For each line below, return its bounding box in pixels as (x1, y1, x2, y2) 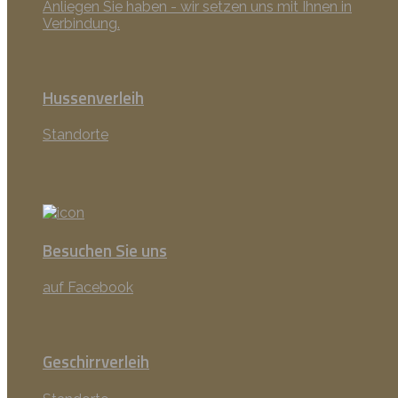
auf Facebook (43, 279, 133, 297)
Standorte (43, 126, 108, 144)
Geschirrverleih (43, 349, 149, 375)
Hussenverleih (43, 84, 144, 110)
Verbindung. (43, 15, 120, 32)
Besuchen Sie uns (43, 237, 167, 263)
